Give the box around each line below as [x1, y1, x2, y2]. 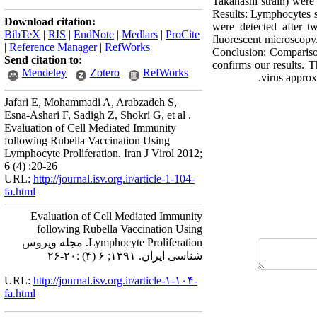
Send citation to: [4, 54, 82, 66]
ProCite [166, 28, 200, 40]
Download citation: [4, 16, 96, 28]
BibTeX [4, 28, 40, 40]
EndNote [74, 28, 114, 40]
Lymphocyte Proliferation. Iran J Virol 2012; [4, 147, 202, 159]
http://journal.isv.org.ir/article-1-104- [33, 173, 195, 185]
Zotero [90, 67, 120, 79]
